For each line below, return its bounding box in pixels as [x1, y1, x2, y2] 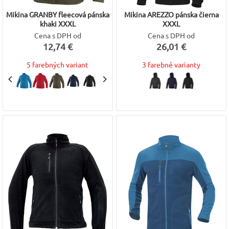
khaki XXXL [39, 19, 76, 28]
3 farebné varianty [142, 60, 201, 69]
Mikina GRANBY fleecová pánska [6, 10, 109, 19]
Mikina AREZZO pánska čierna [124, 10, 219, 19]
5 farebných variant [27, 60, 89, 69]
